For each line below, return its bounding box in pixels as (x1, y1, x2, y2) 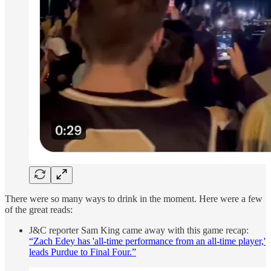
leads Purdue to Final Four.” (29, 246, 136, 257)
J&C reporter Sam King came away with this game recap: (29, 224, 249, 235)
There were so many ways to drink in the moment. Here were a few (5, 193, 263, 204)
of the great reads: (5, 204, 73, 215)
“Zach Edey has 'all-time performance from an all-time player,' (29, 235, 266, 246)
